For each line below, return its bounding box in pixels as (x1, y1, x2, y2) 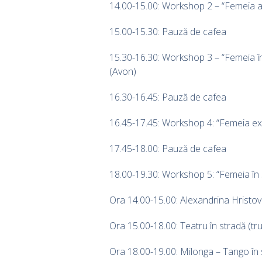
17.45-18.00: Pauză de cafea (109, 142, 226, 155)
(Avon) (109, 64, 136, 78)
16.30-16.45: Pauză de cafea (109, 90, 226, 104)
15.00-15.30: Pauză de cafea (109, 25, 226, 38)
